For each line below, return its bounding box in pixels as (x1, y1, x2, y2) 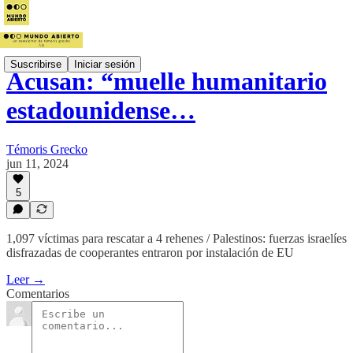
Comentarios (6, 287, 69, 300)
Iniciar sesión (74, 58, 135, 70)
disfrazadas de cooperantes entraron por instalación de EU (6, 246, 294, 259)
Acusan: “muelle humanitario (6, 67, 327, 96)
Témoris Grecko (6, 142, 87, 156)
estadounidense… (6, 96, 195, 125)
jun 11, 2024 (6, 156, 69, 170)
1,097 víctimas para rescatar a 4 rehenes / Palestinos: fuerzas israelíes (6, 232, 347, 245)
